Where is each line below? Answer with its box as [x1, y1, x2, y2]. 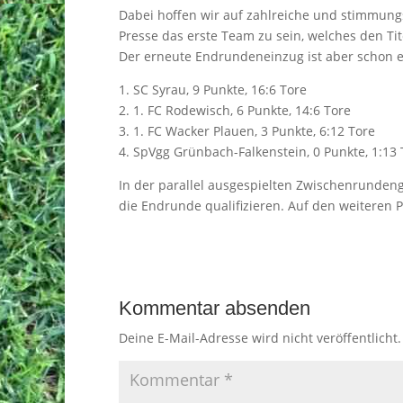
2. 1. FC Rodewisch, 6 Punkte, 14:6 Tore [119, 102, 351, 119]
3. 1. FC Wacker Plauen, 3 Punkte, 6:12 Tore [119, 122, 375, 139]
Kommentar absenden [119, 297, 310, 319]
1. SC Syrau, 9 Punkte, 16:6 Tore [119, 81, 307, 98]
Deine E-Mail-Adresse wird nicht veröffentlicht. [119, 329, 401, 346]
